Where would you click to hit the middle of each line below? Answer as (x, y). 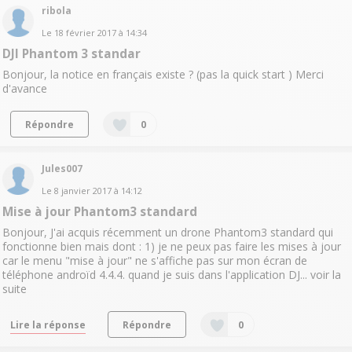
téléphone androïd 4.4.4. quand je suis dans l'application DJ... (156, 275)
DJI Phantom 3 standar (71, 53)
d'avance (24, 88)
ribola (56, 10)
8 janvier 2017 (82, 191)
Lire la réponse (48, 325)
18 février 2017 (85, 32)
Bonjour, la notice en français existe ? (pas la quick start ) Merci (163, 74)
